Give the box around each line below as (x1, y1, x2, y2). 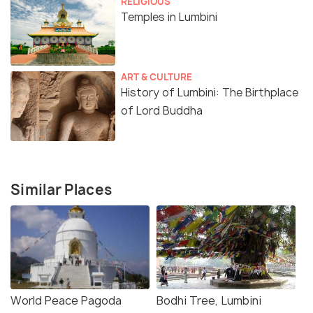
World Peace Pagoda (10, 292, 122, 308)
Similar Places (10, 180, 112, 199)
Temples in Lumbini (121, 9, 217, 24)
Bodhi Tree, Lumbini (156, 292, 261, 308)
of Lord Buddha (121, 103, 203, 118)
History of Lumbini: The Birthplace (121, 85, 298, 100)
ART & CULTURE (121, 70, 192, 83)
